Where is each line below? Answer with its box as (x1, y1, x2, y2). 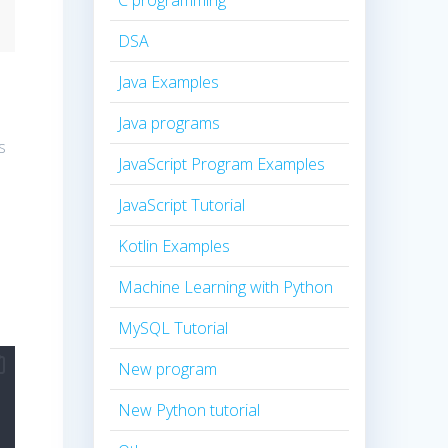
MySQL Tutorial (118, 317, 229, 340)
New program (118, 358, 218, 381)
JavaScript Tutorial (118, 194, 246, 217)
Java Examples (118, 71, 220, 94)
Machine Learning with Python (118, 276, 334, 299)
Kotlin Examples (118, 235, 231, 258)
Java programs (118, 112, 221, 135)
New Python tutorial (118, 399, 261, 422)
